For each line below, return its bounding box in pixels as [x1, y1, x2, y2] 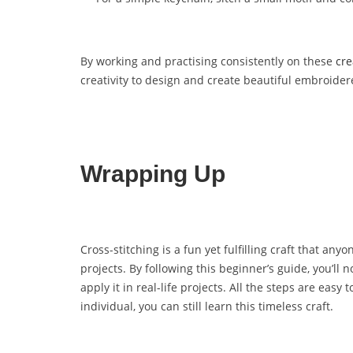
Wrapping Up [80, 160, 225, 187]
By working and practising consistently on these [80, 53, 336, 69]
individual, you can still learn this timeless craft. [80, 298, 336, 314]
